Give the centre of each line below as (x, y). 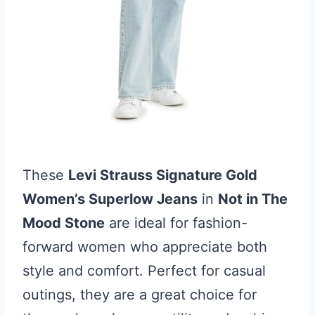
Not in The (253, 199)
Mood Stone (64, 223)
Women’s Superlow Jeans (110, 199)
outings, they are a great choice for (140, 295)
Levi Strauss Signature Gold (163, 175)
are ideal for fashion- (176, 223)
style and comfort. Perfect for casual (144, 271)
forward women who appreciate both (145, 247)
